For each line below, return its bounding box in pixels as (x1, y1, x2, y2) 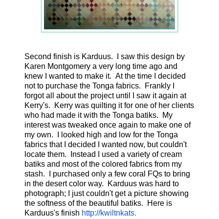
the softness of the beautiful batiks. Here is (24, 199, 172, 208)
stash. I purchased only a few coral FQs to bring (24, 170, 190, 178)
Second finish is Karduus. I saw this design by (24, 52, 185, 61)
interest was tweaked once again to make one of (24, 121, 191, 130)
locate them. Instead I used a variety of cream (24, 150, 182, 159)
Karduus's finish (24, 209, 82, 218)
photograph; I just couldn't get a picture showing (24, 189, 189, 198)
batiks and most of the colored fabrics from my (24, 160, 182, 169)
